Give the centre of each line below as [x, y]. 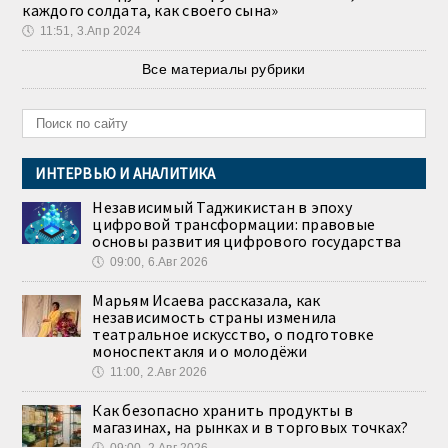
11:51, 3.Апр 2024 [90, 31]
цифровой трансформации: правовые [234, 224]
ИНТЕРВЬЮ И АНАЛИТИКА [125, 174]
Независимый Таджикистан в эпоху [222, 207]
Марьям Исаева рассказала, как [206, 300]
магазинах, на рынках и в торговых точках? [250, 427]
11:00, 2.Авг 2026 [158, 372]
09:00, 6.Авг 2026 [159, 262]
